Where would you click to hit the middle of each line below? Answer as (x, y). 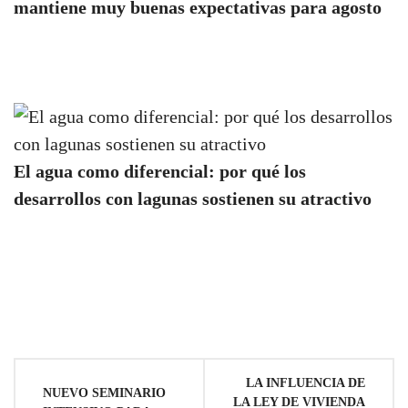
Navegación (80, 377)
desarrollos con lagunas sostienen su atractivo (193, 198)
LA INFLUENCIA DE (306, 382)
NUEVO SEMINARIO (104, 393)
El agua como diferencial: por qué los (160, 171)
